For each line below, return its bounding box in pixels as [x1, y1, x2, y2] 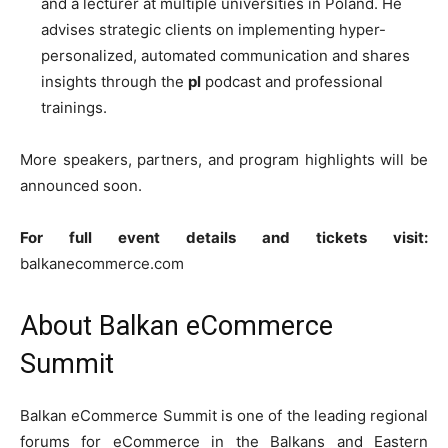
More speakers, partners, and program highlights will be [20, 150, 428, 170]
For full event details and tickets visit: [20, 228, 428, 248]
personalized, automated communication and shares [41, 46, 410, 66]
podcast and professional [201, 72, 383, 92]
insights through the [41, 72, 188, 92]
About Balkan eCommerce [20, 310, 333, 343]
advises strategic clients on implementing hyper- [41, 20, 386, 40]
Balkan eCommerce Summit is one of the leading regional [20, 406, 428, 426]
